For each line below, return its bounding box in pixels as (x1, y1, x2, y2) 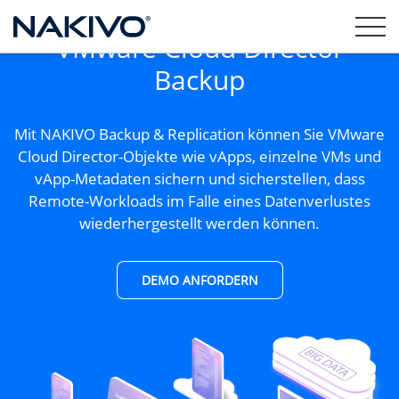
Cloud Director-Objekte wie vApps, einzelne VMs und (18, 145, 381, 167)
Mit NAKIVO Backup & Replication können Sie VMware (14, 123, 385, 144)
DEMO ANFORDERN (141, 271, 258, 289)
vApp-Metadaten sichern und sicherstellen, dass (34, 167, 365, 189)
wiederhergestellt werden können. (79, 212, 320, 233)
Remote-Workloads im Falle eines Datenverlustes (28, 190, 370, 211)
